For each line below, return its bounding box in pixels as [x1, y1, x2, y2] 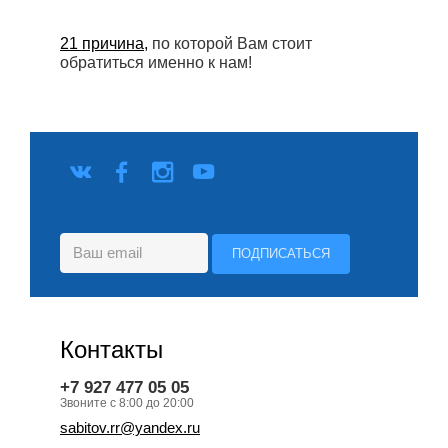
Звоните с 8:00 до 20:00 [60, 396, 194, 411]
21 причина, [60, 35, 148, 53]
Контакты [60, 336, 163, 364]
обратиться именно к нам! [60, 54, 252, 72]
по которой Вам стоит [148, 35, 312, 53]
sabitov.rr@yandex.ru [60, 420, 200, 437]
